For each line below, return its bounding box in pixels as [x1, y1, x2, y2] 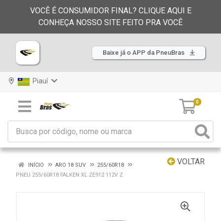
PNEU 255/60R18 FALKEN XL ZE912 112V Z [16, 172, 123, 178]
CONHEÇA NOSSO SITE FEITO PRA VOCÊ [38, 18, 183, 27]
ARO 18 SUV [55, 162, 86, 168]
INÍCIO [27, 162, 44, 168]
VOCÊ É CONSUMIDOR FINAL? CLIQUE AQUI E [30, 6, 191, 15]
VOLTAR [175, 157, 205, 166]
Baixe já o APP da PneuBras [103, 49, 186, 56]
